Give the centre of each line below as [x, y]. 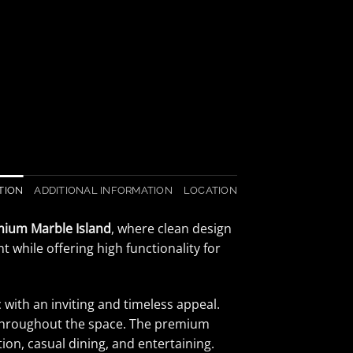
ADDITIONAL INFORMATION [103, 190]
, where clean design [171, 228]
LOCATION [210, 190]
